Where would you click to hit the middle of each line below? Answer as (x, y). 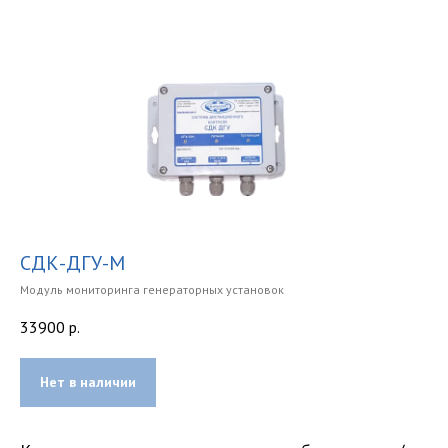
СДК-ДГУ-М (72, 262)
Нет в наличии (88, 382)
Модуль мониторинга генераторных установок (152, 289)
